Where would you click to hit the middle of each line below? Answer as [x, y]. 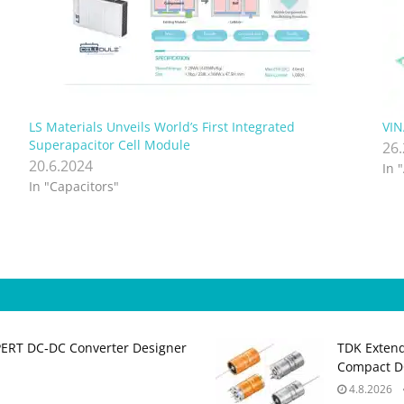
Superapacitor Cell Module [109, 145]
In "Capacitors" [73, 187]
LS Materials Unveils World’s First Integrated [161, 127]
